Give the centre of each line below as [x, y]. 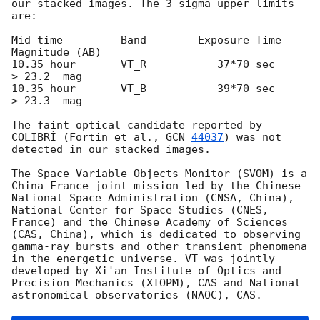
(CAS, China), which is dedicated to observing [156, 235]
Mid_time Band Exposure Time [146, 40]
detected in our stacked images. [111, 150]
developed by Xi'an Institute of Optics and [146, 271]
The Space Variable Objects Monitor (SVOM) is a [159, 174]
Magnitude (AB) [60, 52]
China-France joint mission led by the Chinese [156, 186]
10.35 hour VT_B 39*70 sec [143, 89]
